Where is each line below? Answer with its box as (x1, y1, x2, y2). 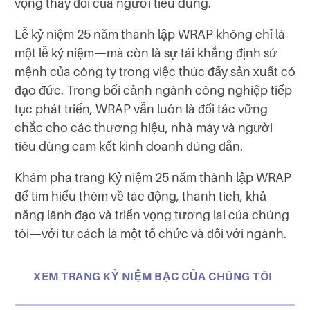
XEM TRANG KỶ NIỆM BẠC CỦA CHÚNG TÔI (33, 271, 273, 284)
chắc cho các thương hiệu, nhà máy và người (15, 120, 273, 135)
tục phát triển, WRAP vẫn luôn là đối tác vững (15, 102, 268, 116)
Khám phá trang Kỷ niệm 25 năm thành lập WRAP (15, 170, 291, 185)
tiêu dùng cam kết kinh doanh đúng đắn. (15, 139, 243, 154)
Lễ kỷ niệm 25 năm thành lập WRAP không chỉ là (15, 27, 285, 42)
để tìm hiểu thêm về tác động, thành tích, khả (15, 189, 266, 203)
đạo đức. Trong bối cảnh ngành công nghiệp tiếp (15, 83, 292, 98)
